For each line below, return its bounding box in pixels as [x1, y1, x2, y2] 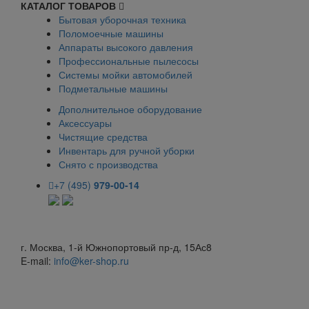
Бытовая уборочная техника [59, 12, 186, 26]
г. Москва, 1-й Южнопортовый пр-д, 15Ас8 [21, 240, 212, 255]
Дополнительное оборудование [59, 101, 202, 116]
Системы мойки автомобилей [59, 67, 192, 81]
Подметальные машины [59, 81, 168, 95]
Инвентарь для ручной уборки [59, 143, 195, 157]
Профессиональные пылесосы [59, 53, 199, 68]
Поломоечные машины [59, 26, 163, 40]
